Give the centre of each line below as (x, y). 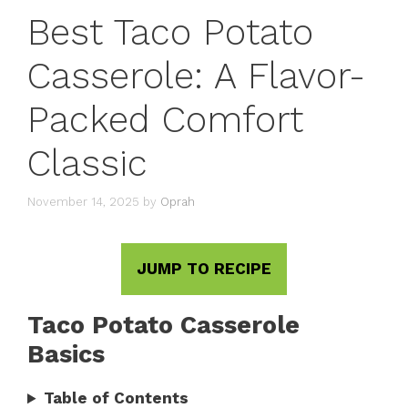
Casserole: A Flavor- (196, 76)
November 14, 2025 (83, 202)
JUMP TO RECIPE (204, 269)
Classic (87, 163)
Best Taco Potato (170, 32)
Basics (66, 355)
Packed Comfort (165, 119)
